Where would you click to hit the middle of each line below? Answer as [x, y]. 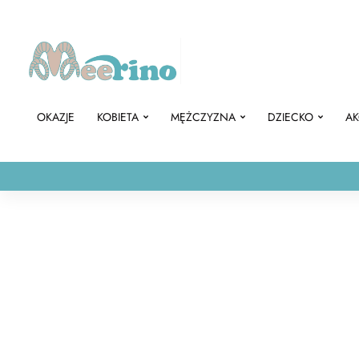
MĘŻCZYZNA [203, 117]
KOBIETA [118, 117]
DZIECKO [290, 117]
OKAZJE [56, 117]
